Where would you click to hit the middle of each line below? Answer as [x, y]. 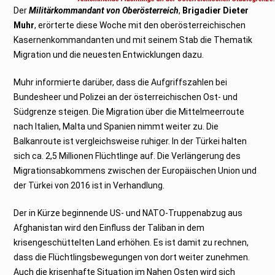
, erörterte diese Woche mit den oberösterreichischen [140, 25]
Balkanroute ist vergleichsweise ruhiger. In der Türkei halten [130, 141]
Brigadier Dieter [216, 10]
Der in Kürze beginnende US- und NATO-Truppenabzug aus [128, 213]
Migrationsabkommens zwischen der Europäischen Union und [135, 170]
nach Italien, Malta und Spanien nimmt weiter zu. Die [116, 126]
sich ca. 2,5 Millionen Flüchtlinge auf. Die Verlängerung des [127, 156]
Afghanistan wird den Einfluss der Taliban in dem [109, 227]
